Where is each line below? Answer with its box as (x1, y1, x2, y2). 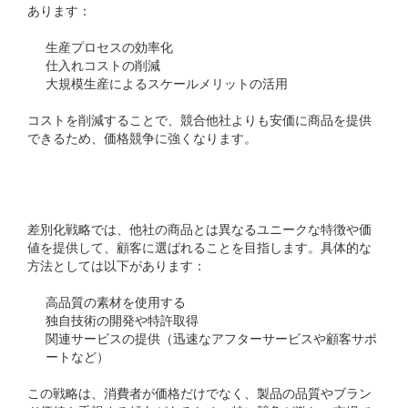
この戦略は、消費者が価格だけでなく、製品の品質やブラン (27, 383, 372, 403)
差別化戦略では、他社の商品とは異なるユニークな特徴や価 (27, 219, 372, 239)
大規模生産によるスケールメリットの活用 (46, 74, 288, 93)
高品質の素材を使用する (46, 292, 186, 311)
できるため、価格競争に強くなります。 (27, 128, 257, 148)
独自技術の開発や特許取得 (46, 311, 199, 330)
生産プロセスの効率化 (46, 37, 173, 56)
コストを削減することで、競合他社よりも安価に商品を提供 (27, 110, 372, 129)
